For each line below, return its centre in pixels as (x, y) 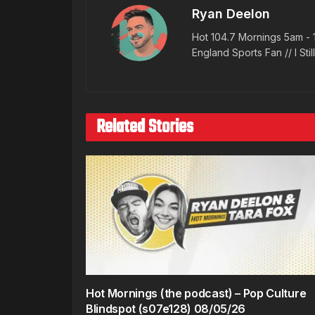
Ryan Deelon (231, 14)
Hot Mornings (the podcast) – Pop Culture (196, 293)
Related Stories (145, 127)
